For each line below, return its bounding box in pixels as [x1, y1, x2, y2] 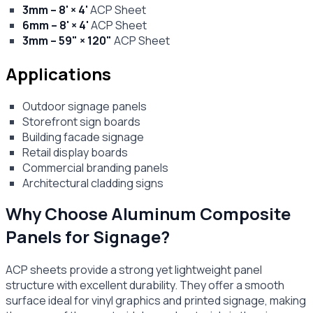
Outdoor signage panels [22, 99, 147, 115]
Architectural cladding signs [22, 175, 163, 191]
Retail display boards [22, 145, 128, 161]
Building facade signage [22, 129, 144, 145]
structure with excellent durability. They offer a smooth [6, 277, 284, 293]
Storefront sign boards [22, 114, 140, 130]
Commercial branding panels [22, 160, 168, 176]
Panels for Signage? [6, 225, 170, 249]
